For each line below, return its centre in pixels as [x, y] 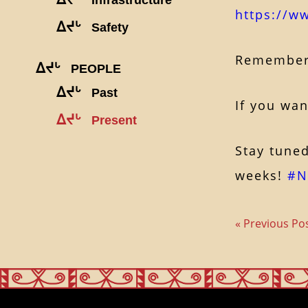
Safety [110, 27]
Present [114, 120]
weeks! [261, 175]
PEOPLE [96, 68]
